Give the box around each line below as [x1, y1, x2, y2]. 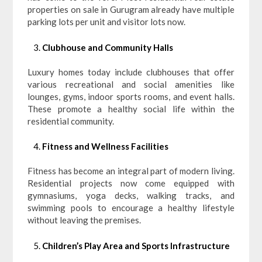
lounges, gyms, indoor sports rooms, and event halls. [27, 91, 235, 102]
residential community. [27, 115, 115, 126]
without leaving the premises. [27, 215, 142, 226]
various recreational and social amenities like [27, 78, 235, 89]
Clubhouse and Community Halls [42, 42, 174, 53]
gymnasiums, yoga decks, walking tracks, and [27, 190, 235, 201]
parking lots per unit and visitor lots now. [27, 16, 186, 27]
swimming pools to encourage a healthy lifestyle [27, 202, 235, 213]
